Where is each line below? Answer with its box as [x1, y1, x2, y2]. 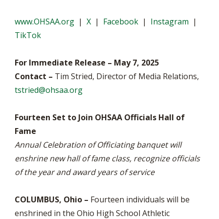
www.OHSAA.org [15, 16, 74, 27]
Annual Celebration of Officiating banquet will [15, 139, 181, 150]
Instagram [151, 16, 189, 27]
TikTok [15, 30, 41, 41]
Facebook [103, 16, 138, 27]
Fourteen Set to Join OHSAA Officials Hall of [15, 112, 185, 123]
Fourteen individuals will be [88, 194, 190, 205]
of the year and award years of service [15, 167, 154, 177]
